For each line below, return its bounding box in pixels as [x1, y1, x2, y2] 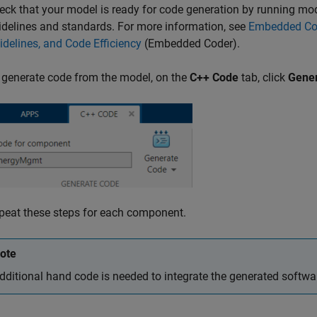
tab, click [238, 71, 288, 84]
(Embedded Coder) [142, 37, 237, 50]
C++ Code [190, 71, 238, 84]
